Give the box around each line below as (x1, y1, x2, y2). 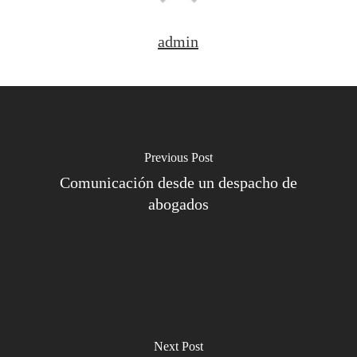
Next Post (153, 339, 203, 353)
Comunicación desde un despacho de (59, 174, 297, 191)
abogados (147, 195, 209, 213)
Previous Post (143, 151, 213, 164)
